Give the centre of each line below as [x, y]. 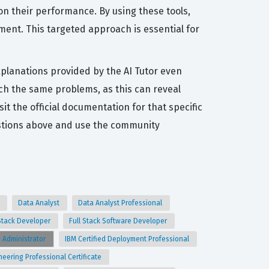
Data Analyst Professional [121, 203]
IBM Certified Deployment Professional [128, 239]
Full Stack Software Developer [119, 221]
